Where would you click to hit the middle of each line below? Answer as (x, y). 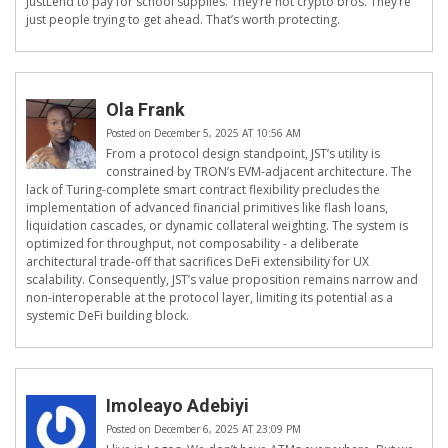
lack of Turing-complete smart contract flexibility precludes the (203, 190)
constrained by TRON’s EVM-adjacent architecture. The (259, 172)
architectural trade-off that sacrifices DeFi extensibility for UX (197, 262)
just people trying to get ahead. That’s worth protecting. (183, 20)
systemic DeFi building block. (107, 316)
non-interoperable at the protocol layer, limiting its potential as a (209, 298)
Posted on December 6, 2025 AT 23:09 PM (203, 429)
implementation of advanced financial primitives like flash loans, (207, 208)
